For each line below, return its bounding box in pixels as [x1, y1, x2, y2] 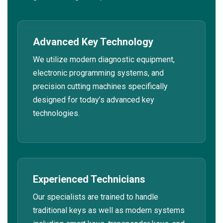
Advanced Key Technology [33, 36, 153, 48]
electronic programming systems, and [33, 68, 164, 78]
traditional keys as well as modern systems [33, 205, 185, 215]
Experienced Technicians [33, 173, 145, 185]
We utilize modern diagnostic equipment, [33, 55, 175, 65]
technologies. [33, 109, 80, 118]
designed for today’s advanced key [33, 95, 154, 105]
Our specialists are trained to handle [33, 192, 158, 202]
